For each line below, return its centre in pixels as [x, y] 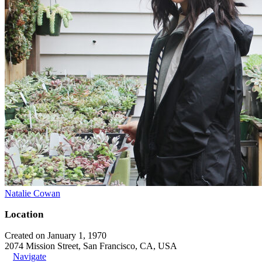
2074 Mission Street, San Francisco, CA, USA [91, 246]
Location [24, 214]
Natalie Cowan [32, 193]
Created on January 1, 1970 [56, 235]
